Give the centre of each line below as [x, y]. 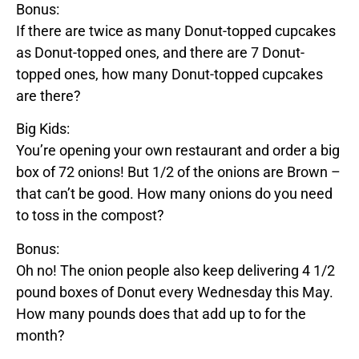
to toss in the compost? [90, 216]
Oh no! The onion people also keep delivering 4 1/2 [175, 270]
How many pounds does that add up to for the [161, 313]
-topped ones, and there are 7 [167, 52]
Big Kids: [43, 129]
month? [40, 335]
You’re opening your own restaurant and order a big [178, 151]
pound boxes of [67, 292]
